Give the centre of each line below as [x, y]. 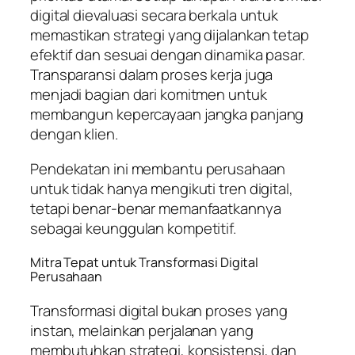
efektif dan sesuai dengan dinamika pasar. [168, 55]
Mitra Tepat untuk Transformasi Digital [145, 263]
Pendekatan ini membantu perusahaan [158, 168]
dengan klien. [74, 134]
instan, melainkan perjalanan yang [142, 330]
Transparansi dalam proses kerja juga [152, 75]
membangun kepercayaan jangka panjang [167, 115]
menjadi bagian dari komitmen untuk [149, 95]
